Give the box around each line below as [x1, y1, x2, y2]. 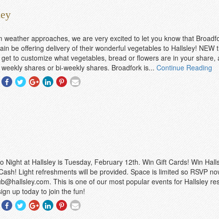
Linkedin [54, 95, 81, 105]
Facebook [13, 95, 44, 105]
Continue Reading [156, 63, 212, 72]
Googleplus [41, 95, 76, 105]
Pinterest [68, 95, 96, 105]
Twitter [27, 95, 48, 105]
